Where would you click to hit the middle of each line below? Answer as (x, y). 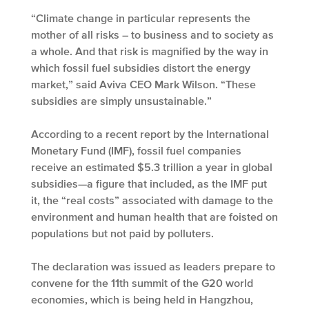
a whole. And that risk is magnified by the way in (150, 51)
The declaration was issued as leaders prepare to (153, 267)
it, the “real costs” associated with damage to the (152, 200)
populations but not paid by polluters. (122, 233)
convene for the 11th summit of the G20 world (142, 283)
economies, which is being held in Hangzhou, (142, 300)
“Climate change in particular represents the (141, 18)
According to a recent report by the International (150, 134)
